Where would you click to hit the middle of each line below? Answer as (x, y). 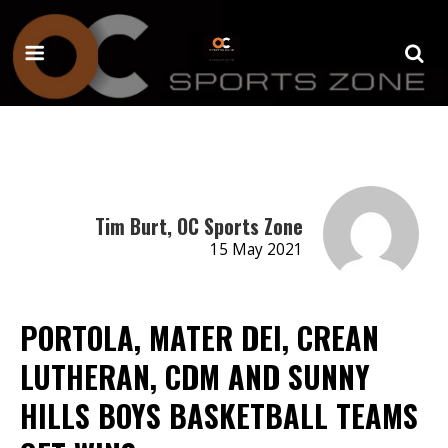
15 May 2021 (256, 249)
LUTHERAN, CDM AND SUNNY (195, 376)
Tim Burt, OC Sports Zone (198, 225)
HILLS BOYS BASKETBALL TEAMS (219, 415)
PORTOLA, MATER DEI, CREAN (199, 337)
